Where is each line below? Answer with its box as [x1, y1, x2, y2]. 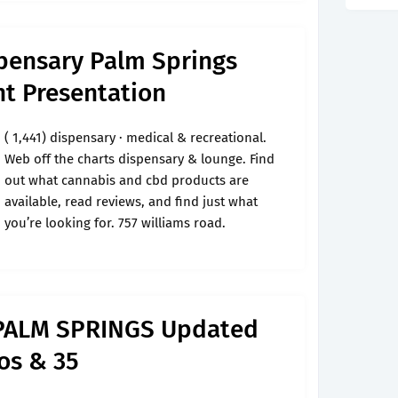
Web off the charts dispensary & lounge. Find [4, 151, 275, 167]
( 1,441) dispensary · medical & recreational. [4, 130, 267, 146]
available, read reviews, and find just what [4, 194, 258, 210]
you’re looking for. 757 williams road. [4, 215, 226, 231]
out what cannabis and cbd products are [4, 172, 249, 188]
